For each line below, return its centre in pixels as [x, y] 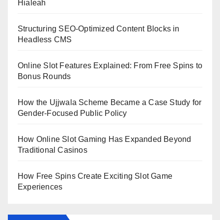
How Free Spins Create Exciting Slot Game [95, 176]
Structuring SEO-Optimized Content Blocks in [99, 29]
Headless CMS [45, 40]
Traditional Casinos [53, 150]
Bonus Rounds [44, 77]
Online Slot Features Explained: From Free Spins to [110, 66]
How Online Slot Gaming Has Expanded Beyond [105, 139]
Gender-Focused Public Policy [72, 113]
